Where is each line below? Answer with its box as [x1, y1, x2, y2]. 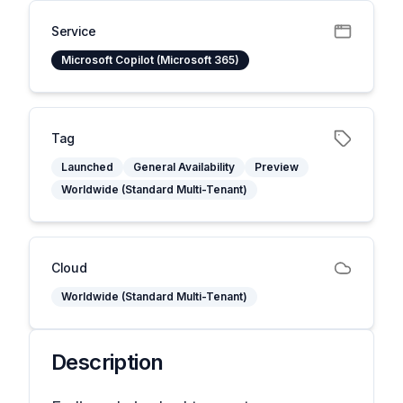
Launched [61, 160, 113, 174]
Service [51, 23, 96, 39]
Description [51, 349, 164, 375]
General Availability [133, 160, 235, 174]
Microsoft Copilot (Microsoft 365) [61, 53, 239, 67]
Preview [255, 160, 299, 174]
